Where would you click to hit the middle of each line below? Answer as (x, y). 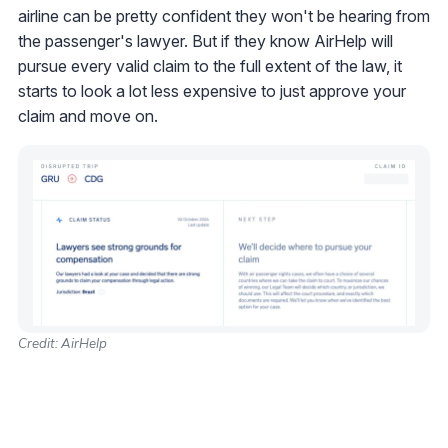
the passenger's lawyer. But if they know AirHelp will (205, 41)
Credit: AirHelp (62, 343)
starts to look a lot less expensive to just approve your (212, 91)
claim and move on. (88, 116)
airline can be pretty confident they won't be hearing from (224, 16)
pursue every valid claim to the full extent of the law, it (210, 66)
